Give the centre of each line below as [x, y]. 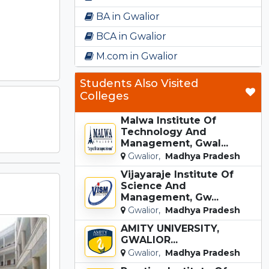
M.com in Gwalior [136, 56]
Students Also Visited [139, 83]
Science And [153, 186]
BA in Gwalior [127, 16]
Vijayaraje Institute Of [177, 174]
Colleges [104, 96]
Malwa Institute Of [168, 120]
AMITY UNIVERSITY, [170, 228]
